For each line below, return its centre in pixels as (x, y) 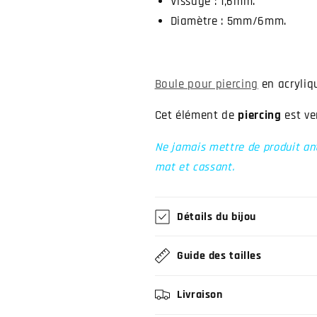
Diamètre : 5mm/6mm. (229, 21)
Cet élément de (196, 116)
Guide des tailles (219, 255)
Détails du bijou (217, 216)
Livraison (200, 295)
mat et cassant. (195, 167)
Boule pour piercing (207, 84)
